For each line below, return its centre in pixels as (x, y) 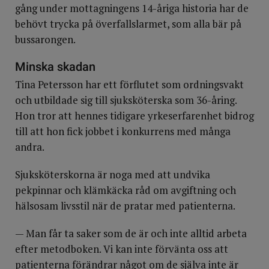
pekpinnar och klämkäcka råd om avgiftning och (125, 190)
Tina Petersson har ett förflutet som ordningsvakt (129, 84)
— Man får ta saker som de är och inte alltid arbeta (131, 233)
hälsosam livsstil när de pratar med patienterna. (125, 206)
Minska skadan (55, 67)
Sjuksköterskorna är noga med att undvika (113, 174)
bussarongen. (45, 39)
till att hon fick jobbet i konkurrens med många (123, 131)
